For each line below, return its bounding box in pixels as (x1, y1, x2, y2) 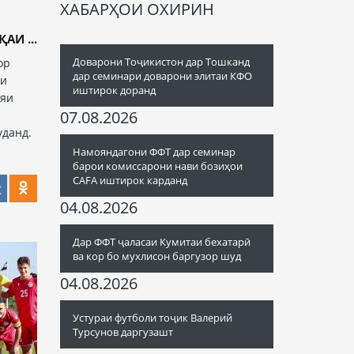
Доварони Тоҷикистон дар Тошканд (73, 55, 250, 69)
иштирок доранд (73, 83, 156, 97)
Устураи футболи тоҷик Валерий (73, 311, 232, 325)
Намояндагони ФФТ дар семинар (73, 145, 235, 159)
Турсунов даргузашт (73, 325, 173, 339)
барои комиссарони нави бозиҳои (73, 159, 243, 173)
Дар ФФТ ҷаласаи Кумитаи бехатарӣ (73, 235, 250, 249)
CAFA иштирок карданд (73, 173, 187, 187)
